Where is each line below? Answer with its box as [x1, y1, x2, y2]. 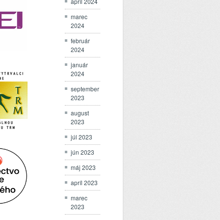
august [71, 108, 89, 117]
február [71, 36, 90, 45]
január [71, 60, 88, 69]
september [71, 84, 99, 93]
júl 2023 [71, 132, 92, 141]
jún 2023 [71, 147, 94, 156]
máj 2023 [71, 163, 96, 171]
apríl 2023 [71, 178, 98, 187]
